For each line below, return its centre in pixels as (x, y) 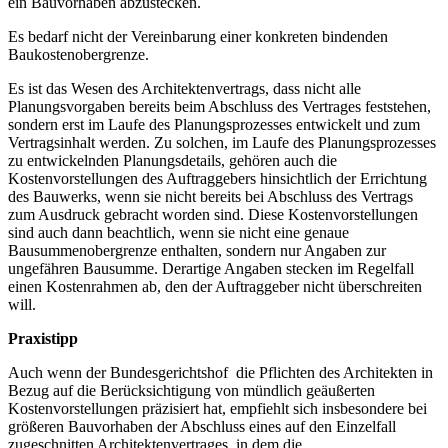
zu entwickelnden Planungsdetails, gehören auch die (172, 160)
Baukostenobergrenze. (78, 54)
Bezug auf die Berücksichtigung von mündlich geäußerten (191, 390)
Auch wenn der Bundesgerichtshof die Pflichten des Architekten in (220, 372)
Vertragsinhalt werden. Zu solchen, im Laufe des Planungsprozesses (222, 142)
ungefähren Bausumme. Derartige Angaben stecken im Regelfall (211, 268)
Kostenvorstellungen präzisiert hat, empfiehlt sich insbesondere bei (217, 408)
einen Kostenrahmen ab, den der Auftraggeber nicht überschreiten (215, 286)
